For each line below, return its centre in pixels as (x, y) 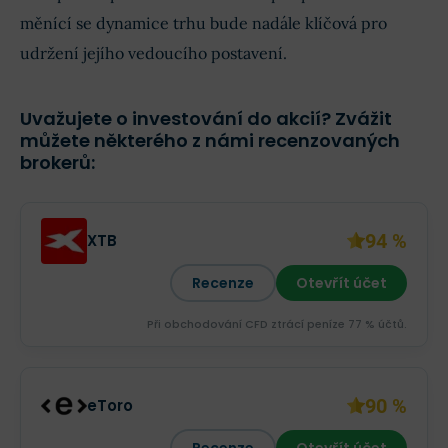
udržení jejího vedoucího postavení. (153, 53)
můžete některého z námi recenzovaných (210, 141)
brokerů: (57, 163)
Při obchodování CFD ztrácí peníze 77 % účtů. (277, 324)
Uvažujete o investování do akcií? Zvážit (206, 119)
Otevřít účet (341, 283)
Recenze (223, 283)
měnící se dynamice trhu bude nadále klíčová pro (203, 23)
